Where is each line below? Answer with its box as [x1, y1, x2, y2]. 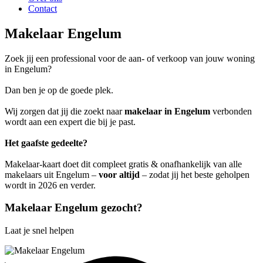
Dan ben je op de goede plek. [5, 85, 113, 95]
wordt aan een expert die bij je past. [5, 116, 136, 127]
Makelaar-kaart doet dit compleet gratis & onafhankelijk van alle [5, 159, 242, 169]
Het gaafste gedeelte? [5, 137, 87, 148]
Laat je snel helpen [5, 225, 74, 235]
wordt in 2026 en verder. [5, 180, 96, 190]
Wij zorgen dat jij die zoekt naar [5, 106, 124, 116]
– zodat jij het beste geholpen [140, 169, 249, 180]
